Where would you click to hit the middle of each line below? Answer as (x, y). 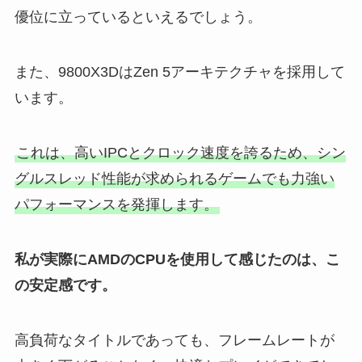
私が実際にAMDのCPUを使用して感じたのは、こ (177, 259)
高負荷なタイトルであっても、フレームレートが (174, 340)
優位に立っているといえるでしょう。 (138, 17)
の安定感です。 (65, 285)
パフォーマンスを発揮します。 (116, 204)
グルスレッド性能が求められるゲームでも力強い (174, 178)
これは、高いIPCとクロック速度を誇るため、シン (181, 152)
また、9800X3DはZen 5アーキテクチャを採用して (179, 72)
